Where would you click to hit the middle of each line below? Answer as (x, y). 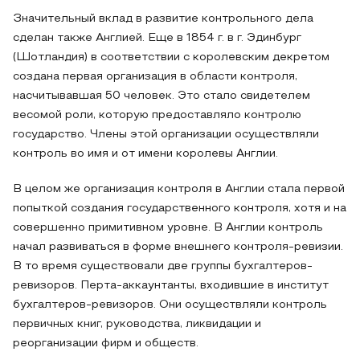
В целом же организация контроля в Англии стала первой (179, 189)
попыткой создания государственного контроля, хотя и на (180, 209)
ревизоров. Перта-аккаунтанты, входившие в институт (171, 286)
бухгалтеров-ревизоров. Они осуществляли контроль (170, 305)
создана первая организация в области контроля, (155, 77)
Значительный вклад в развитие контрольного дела (163, 19)
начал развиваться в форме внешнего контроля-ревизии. (178, 247)
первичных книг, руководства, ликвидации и (137, 324)
